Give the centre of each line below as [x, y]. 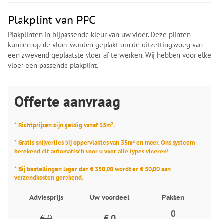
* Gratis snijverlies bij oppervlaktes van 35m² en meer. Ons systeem [104, 142]
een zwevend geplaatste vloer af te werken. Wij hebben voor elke [109, 55]
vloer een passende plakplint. [53, 65]
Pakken [173, 197]
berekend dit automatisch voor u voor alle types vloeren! [91, 151]
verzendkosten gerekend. [49, 177]
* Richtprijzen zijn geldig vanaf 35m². [65, 125]
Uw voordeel [109, 197]
